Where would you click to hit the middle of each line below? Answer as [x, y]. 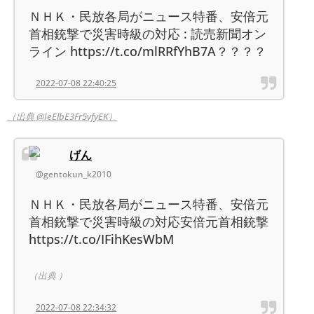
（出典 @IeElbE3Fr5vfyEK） [62, 116]
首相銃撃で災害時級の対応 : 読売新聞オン [148, 33]
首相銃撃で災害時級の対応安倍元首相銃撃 [149, 221]
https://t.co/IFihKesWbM [101, 239]
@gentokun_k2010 [74, 174]
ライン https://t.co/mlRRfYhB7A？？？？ [148, 51]
